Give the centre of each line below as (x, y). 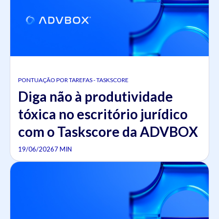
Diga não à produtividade (96, 96)
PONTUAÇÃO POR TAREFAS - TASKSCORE (73, 80)
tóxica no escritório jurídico (103, 114)
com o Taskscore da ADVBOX (108, 131)
